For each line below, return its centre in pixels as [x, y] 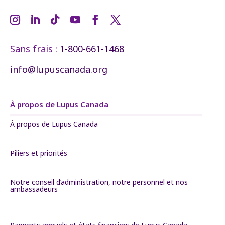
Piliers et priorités [39, 153]
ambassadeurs [34, 189]
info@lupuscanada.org [59, 69]
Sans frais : [35, 49]
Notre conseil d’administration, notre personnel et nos [99, 182]
